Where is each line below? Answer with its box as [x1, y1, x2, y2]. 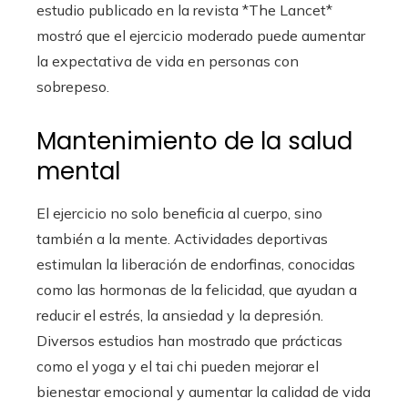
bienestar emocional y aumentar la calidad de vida [36, 382, 371, 402]
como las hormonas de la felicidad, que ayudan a [36, 280, 357, 300]
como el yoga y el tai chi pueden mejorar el [36, 357, 319, 376]
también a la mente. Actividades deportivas [36, 229, 328, 249]
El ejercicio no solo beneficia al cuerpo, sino [36, 204, 322, 223]
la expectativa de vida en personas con [36, 52, 299, 71]
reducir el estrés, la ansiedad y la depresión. [36, 306, 323, 325]
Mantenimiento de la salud [36, 125, 352, 158]
